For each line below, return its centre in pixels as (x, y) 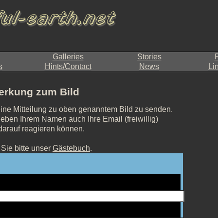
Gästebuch (71, 148)
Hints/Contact (68, 66)
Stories (149, 57)
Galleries (68, 57)
